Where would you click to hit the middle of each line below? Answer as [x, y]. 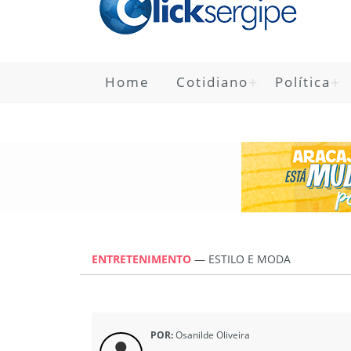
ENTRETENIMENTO [143, 259]
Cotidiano [212, 82]
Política [303, 82]
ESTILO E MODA [250, 259]
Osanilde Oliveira [212, 335]
